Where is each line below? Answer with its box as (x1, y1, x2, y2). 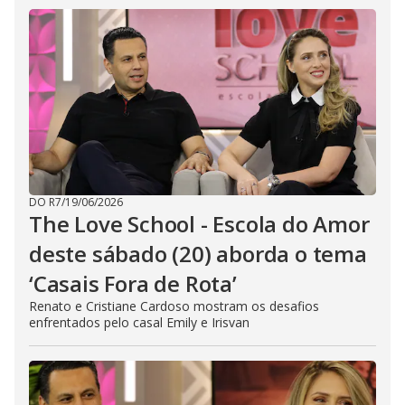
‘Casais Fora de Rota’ (29, 268, 237, 298)
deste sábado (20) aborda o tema (29, 239, 367, 268)
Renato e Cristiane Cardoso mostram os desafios (29, 297, 319, 315)
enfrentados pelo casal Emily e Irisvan (29, 314, 250, 331)
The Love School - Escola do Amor (29, 209, 370, 239)
